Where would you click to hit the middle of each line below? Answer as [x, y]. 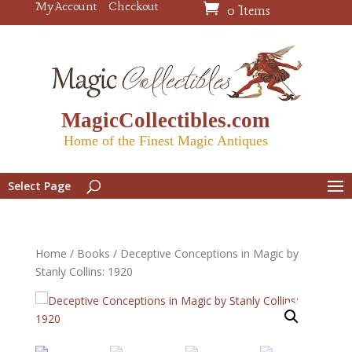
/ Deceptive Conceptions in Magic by [204, 253]
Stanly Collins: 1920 [84, 271]
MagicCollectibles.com [166, 120]
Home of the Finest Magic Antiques [165, 140]
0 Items [249, 11]
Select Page [39, 185]
